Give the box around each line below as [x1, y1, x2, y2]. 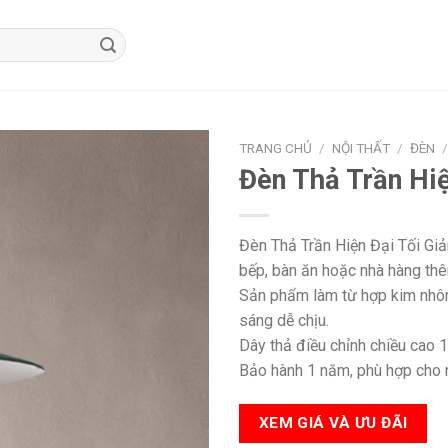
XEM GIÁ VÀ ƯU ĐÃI [258, 413, 408, 432]
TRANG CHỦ [239, 140, 312, 156]
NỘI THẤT [332, 140, 391, 156]
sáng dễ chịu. [239, 310, 329, 330]
